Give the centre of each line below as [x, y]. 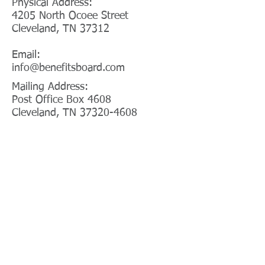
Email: [26, 55]
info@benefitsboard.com [68, 68]
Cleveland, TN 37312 [61, 29]
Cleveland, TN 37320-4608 [75, 113]
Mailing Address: [50, 87]
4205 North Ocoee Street [70, 16]
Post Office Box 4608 [62, 100]
